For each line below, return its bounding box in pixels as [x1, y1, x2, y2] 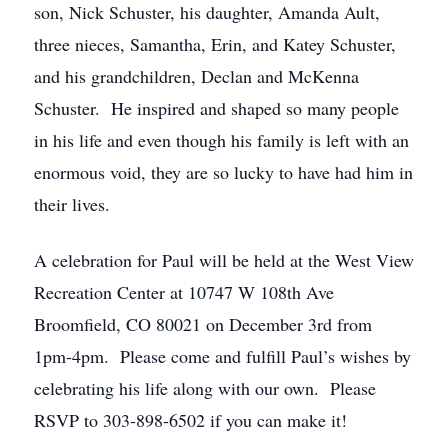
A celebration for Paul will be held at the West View [34, 248, 414, 272]
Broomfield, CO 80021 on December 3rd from [34, 312, 372, 336]
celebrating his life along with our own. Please [34, 376, 376, 400]
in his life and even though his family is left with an [34, 128, 409, 152]
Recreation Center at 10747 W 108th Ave [34, 280, 334, 304]
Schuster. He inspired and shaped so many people [34, 96, 399, 120]
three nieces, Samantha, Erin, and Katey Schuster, [34, 32, 396, 56]
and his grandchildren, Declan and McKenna [34, 64, 359, 88]
